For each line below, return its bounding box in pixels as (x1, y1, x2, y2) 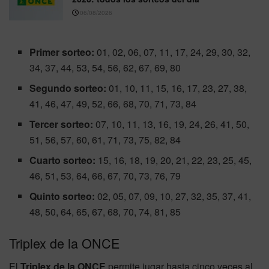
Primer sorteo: (29, 44, 95, 59)
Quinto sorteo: (29, 189, 95, 203)
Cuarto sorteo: (29, 153, 96, 167)
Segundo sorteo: (29, 80, 107, 95)
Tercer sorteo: (29, 116, 94, 131)
